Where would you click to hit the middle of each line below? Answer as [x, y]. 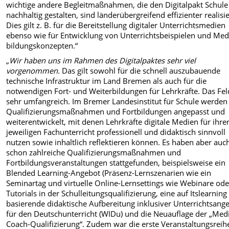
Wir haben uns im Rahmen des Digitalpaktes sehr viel [103, 60]
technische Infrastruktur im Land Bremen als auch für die [107, 81]
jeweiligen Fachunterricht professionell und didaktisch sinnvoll [116, 132]
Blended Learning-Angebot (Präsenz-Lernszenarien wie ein [109, 173]
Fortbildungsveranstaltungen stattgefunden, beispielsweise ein [116, 162]
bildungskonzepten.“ [42, 46]
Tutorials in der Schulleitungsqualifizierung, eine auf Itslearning [117, 193]
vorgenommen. [33, 70]
